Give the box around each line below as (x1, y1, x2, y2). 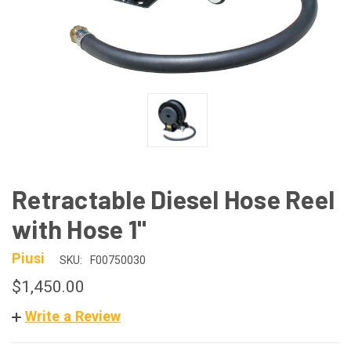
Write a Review (25, 308, 121, 325)
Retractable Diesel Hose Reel (12, 183, 335, 214)
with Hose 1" (12, 213, 147, 244)
